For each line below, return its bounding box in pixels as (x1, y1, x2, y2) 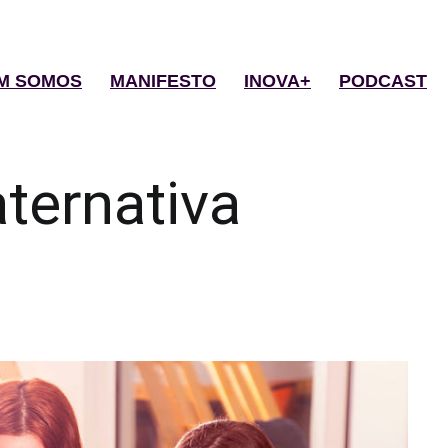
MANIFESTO (110, 71, 216, 92)
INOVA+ (244, 71, 311, 92)
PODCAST (339, 71, 427, 92)
